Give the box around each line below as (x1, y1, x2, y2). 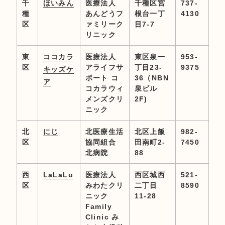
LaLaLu (43, 170, 73, 179)
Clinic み (85, 212, 120, 221)
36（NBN (134, 73, 169, 82)
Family (85, 202, 112, 210)
